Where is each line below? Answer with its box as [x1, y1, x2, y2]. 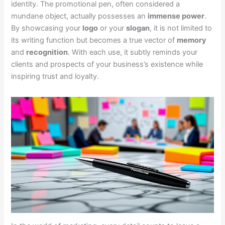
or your [98, 24, 127, 33]
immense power [148, 12, 205, 21]
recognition [26, 48, 68, 57]
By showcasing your [11, 24, 83, 33]
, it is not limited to [150, 24, 212, 33]
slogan [126, 24, 150, 33]
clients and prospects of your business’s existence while [11, 60, 203, 69]
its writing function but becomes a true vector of [11, 36, 177, 45]
